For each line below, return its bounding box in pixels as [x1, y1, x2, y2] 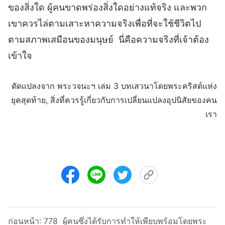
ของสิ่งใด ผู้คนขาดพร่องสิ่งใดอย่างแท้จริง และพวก [8, 2, 207, 13]
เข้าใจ [8, 50, 32, 61]
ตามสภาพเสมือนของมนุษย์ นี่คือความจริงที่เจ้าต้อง [8, 34, 209, 45]
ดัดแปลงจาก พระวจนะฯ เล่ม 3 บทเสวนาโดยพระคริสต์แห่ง [12, 80, 217, 91]
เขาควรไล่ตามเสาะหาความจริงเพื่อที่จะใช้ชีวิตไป [8, 18, 201, 29]
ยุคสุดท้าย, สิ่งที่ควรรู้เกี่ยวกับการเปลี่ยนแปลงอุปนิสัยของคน [11, 94, 217, 105]
